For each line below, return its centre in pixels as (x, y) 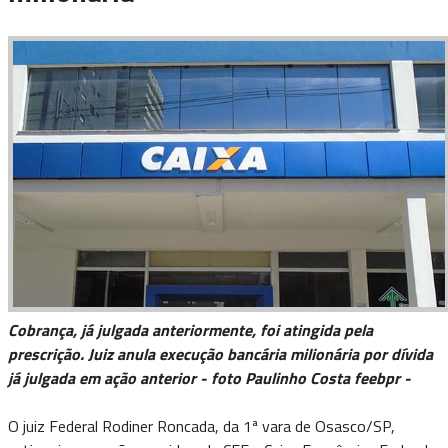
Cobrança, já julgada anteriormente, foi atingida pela (190, 330)
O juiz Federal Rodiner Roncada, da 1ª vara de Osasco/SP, (201, 426)
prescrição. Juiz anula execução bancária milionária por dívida (220, 354)
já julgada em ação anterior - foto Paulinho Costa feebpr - (211, 378)
